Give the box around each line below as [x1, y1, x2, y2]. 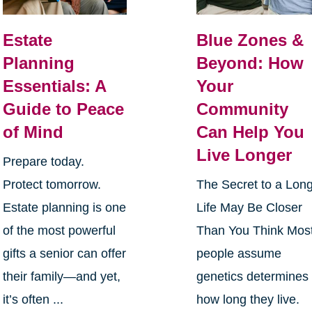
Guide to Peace [2, 100, 124, 119]
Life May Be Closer [196, 201, 303, 215]
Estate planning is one [2, 201, 126, 215]
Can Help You [196, 123, 305, 142]
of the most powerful [2, 224, 116, 238]
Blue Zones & [196, 31, 304, 50]
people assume [196, 247, 282, 261]
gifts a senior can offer [2, 247, 126, 261]
